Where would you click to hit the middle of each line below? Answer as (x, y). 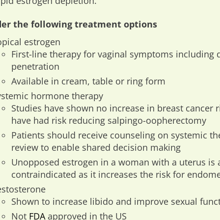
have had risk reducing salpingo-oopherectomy (109, 120)
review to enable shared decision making (96, 147)
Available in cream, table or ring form (89, 81)
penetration (36, 66)
